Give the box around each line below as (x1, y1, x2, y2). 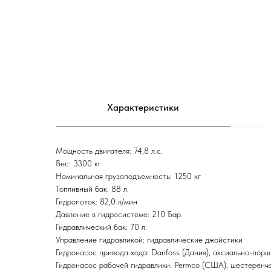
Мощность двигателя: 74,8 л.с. (56, 146, 163, 156)
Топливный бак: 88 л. (56, 184, 129, 194)
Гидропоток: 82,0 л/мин (56, 197, 137, 207)
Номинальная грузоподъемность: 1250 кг (56, 171, 201, 181)
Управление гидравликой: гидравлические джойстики (56, 235, 243, 245)
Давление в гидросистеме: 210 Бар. (56, 209, 183, 220)
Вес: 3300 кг (56, 158, 101, 169)
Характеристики (106, 102, 179, 114)
